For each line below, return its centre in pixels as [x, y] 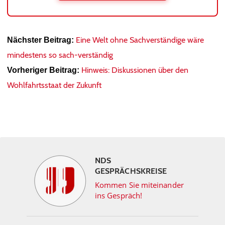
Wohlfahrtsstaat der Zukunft [54, 85]
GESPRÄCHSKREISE [131, 171]
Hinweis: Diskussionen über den [135, 70]
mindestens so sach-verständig [60, 55]
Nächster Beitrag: [40, 40]
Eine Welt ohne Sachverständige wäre [140, 40]
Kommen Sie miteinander [139, 185]
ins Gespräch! [119, 195]
